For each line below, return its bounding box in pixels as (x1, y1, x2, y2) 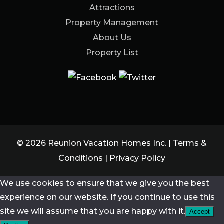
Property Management (65, 18, 158, 28)
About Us (92, 33, 131, 43)
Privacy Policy (109, 153, 165, 163)
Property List (85, 48, 138, 58)
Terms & (173, 138, 207, 148)
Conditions (58, 153, 103, 163)
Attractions (89, 3, 135, 13)
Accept (189, 208, 210, 216)
